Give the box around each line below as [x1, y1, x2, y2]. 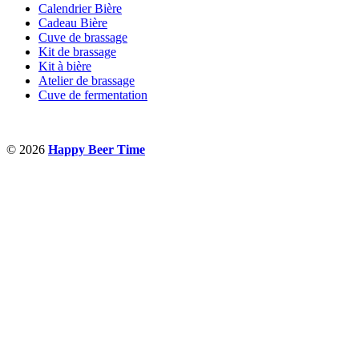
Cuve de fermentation [38, 88, 147, 103]
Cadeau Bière [38, 16, 107, 30]
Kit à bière [38, 59, 91, 74]
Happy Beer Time [48, 143, 145, 157]
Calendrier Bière [38, 2, 122, 16]
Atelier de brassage [38, 74, 135, 88]
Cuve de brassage [38, 30, 127, 45]
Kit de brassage [38, 45, 116, 59]
